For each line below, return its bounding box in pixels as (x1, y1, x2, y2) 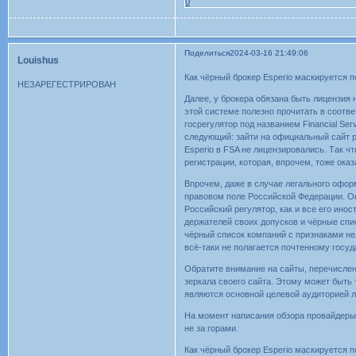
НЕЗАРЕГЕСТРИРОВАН (17, 79, 116, 89)
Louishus (17, 54, 59, 66)
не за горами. (184, 323, 239, 333)
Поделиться (184, 48, 230, 58)
